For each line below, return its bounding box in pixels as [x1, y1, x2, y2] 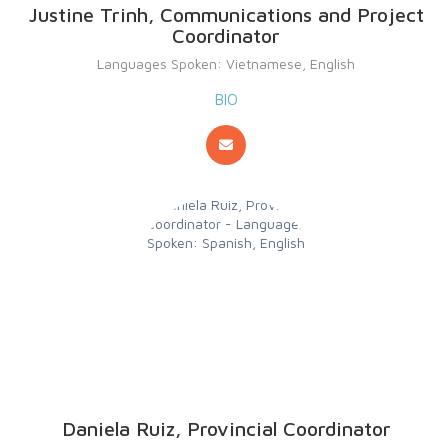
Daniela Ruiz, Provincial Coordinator [61, 416, 391, 440]
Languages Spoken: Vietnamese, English [97, 55, 355, 72]
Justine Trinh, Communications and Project [28, 2, 424, 26]
